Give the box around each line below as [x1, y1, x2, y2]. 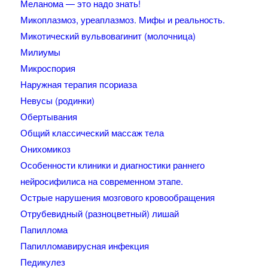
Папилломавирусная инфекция [20, 239, 149, 252]
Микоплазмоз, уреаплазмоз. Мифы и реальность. [20, 13, 225, 26]
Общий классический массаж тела [20, 126, 164, 139]
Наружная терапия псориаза [20, 78, 137, 91]
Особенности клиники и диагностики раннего [20, 159, 205, 172]
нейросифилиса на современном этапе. [20, 175, 183, 188]
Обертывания [20, 110, 77, 123]
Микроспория [20, 62, 75, 75]
